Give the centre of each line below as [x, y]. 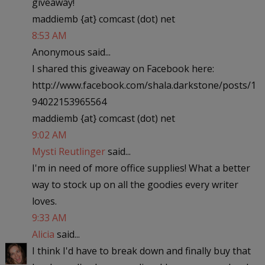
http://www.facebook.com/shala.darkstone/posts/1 [144, 85]
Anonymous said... [71, 52]
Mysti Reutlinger [68, 151]
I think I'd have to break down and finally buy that [141, 251]
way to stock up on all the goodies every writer [135, 184]
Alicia [43, 234]
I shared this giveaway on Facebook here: [123, 68]
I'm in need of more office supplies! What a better [141, 168]
